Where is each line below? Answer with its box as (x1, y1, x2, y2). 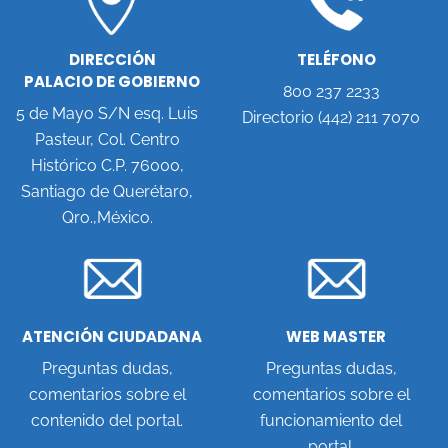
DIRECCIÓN (68, 48, 156, 70)
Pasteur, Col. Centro (34, 129, 180, 149)
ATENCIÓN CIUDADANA (22, 326, 202, 348)
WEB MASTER (286, 326, 386, 348)
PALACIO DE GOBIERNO (24, 70, 200, 92)
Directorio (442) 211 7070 (242, 107, 420, 127)
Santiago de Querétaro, (21, 181, 193, 201)
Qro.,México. (61, 207, 153, 227)
